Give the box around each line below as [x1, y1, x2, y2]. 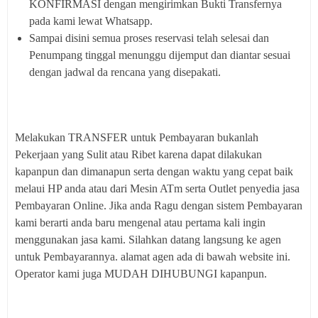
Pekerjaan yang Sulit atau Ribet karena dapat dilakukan [15, 148, 262, 160]
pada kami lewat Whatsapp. [29, 14, 153, 27]
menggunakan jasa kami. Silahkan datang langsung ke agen [15, 233, 281, 246]
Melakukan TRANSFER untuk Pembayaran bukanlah [15, 131, 258, 143]
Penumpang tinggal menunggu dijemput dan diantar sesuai [29, 48, 290, 61]
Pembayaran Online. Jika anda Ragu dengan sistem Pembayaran [15, 199, 302, 212]
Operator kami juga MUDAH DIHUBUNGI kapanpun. [15, 267, 267, 280]
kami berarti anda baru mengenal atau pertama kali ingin [15, 216, 265, 229]
